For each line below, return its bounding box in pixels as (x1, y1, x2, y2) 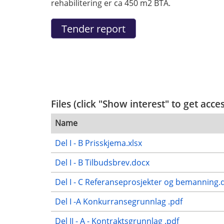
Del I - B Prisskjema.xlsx (55, 137, 142, 149)
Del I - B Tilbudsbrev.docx (55, 157, 149, 168)
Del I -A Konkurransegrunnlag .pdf (55, 196, 182, 207)
